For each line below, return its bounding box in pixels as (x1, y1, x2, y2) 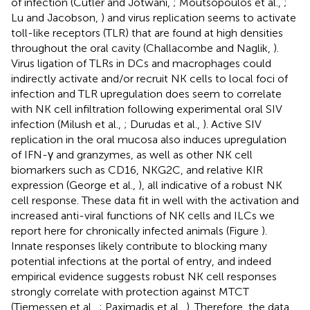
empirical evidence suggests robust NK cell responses (11, 269, 277, 283)
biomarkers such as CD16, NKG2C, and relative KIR (11, 163, 263, 176)
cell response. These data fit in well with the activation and (11, 193, 299, 207)
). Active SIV (203, 117, 262, 131)
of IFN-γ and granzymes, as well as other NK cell (11, 147, 253, 161)
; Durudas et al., (124, 117, 203, 131)
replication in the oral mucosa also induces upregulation (11, 132, 286, 146)
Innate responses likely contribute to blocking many (11, 239, 267, 253)
